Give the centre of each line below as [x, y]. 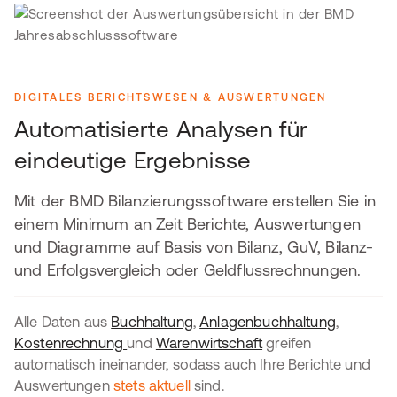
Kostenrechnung [71, 343]
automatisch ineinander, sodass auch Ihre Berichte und [192, 364]
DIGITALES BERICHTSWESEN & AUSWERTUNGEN [171, 97]
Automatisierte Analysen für [161, 129]
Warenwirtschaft [209, 343]
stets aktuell [154, 385]
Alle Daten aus [63, 322]
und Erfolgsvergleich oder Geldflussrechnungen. [188, 270]
